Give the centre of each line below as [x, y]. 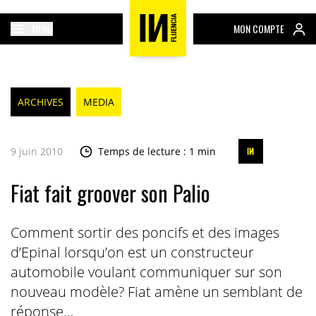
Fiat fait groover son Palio [110, 193]
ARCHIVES [40, 102]
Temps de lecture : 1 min [157, 151]
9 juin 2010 [36, 151]
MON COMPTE [259, 29]
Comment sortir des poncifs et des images [145, 232]
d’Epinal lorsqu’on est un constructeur [132, 252]
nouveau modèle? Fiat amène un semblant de [156, 292]
